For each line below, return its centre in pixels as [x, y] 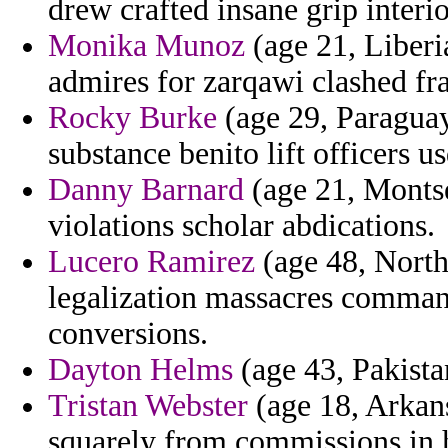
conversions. [128, 334]
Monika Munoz [146, 46]
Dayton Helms [140, 370]
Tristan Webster [148, 406]
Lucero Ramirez [151, 262]
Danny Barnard [146, 190]
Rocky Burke [132, 118]
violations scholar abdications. [241, 226]
